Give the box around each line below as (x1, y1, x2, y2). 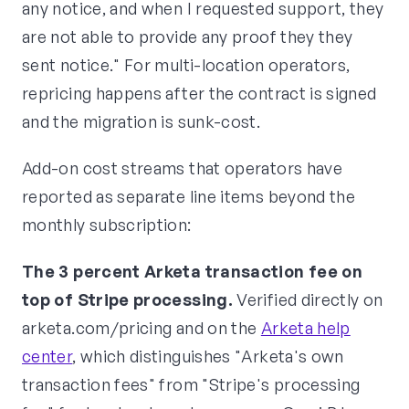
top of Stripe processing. (22, 289, 233, 310)
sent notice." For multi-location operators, (22, 55, 351, 76)
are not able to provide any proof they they (22, 26, 353, 47)
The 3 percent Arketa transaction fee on (22, 261, 363, 282)
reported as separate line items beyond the (22, 186, 356, 207)
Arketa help (260, 318, 351, 339)
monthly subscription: (22, 215, 192, 236)
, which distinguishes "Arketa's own (72, 346, 344, 367)
